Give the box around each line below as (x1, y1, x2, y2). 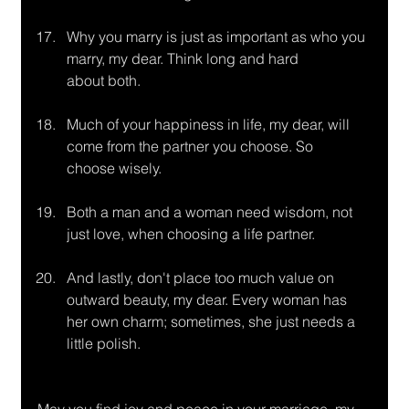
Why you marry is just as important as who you (66, 27, 369, 47)
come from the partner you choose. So (66, 137, 313, 156)
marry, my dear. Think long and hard (66, 49, 299, 68)
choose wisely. (66, 159, 162, 178)
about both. (66, 71, 141, 90)
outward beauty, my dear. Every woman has (66, 290, 351, 309)
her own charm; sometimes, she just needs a (66, 312, 359, 331)
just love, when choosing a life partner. (66, 225, 315, 244)
